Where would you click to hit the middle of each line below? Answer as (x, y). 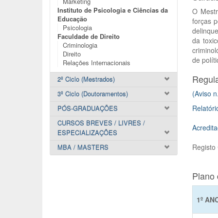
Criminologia (80, 45)
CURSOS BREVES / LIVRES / (101, 123)
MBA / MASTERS (83, 147)
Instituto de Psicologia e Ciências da (113, 10)
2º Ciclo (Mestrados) (86, 79)
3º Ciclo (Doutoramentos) (93, 94)
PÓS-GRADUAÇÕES (88, 108)
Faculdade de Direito (89, 36)
